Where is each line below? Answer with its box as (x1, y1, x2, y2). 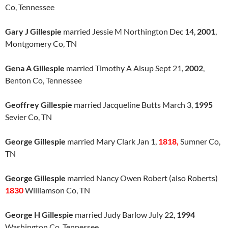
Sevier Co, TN (5, 112, 52, 122)
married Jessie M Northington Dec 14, (62, 26, 197, 36)
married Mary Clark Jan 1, (66, 136, 158, 146)
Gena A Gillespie (5, 63, 65, 73)
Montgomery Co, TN (5, 39, 77, 48)
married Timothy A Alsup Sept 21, (65, 63, 185, 73)
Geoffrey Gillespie (5, 100, 72, 109)
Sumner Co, (180, 136, 220, 146)
